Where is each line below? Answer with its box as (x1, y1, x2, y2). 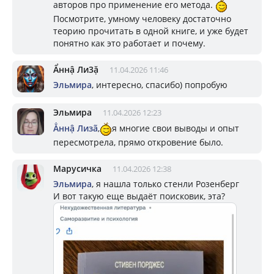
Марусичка (53, 163, 102, 175)
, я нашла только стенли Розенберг (92, 178, 239, 190)
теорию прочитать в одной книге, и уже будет (53, 25, 248, 37)
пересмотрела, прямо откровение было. (53, 136, 223, 149)
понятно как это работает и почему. (53, 37, 206, 50)
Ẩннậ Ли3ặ (53, 64, 98, 76)
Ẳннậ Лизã (53, 122, 98, 134)
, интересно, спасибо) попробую (92, 79, 228, 91)
